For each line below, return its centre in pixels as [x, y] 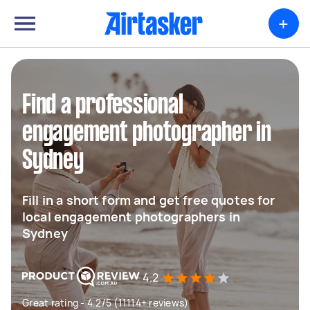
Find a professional [103, 106]
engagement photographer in [147, 134]
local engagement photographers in [131, 217]
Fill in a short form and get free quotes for [149, 200]
